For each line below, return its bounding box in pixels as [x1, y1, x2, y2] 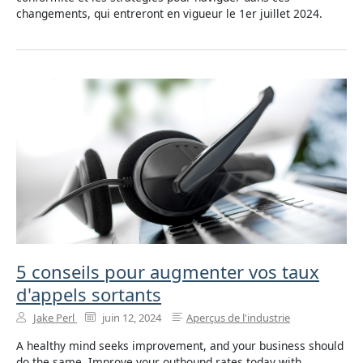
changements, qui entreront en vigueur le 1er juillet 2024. [16, 6, 322, 22]
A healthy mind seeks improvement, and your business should [16, 338, 344, 354]
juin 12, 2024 [100, 310, 161, 326]
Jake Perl [33, 310, 75, 326]
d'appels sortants [16, 282, 161, 307]
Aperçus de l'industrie [186, 310, 290, 326]
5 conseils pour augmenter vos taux [16, 259, 319, 284]
